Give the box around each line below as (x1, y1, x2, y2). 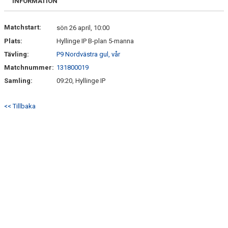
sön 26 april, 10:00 (56, 24, 109, 32)
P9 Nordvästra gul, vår (56, 50, 120, 58)
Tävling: (4, 50, 29, 58)
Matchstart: (4, 23, 41, 31)
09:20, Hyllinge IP (56, 77, 105, 84)
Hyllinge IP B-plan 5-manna (56, 37, 134, 45)
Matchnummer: (4, 64, 55, 71)
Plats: (4, 37, 22, 45)
